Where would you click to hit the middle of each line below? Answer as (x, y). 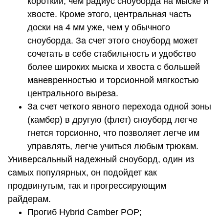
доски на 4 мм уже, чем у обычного (99, 28)
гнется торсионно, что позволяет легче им (113, 133)
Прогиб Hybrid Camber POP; (85, 212)
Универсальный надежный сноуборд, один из (101, 160)
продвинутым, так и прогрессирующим (87, 186)
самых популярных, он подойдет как (82, 173)
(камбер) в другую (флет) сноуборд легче (112, 120)
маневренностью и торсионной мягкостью (113, 80)
